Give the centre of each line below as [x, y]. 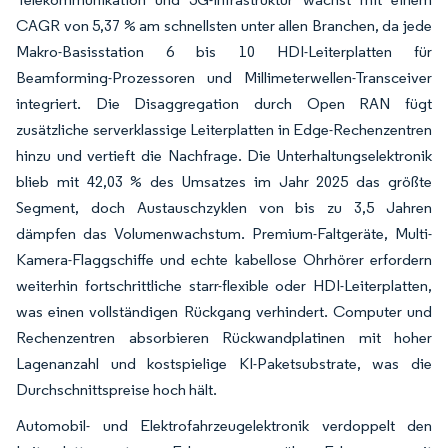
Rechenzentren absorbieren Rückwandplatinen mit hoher [224, 337]
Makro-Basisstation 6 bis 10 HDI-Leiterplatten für [224, 51]
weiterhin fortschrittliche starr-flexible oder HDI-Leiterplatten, [224, 285]
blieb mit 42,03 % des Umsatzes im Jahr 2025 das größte [224, 181]
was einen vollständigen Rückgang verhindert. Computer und [224, 311]
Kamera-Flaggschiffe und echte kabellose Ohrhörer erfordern [224, 259]
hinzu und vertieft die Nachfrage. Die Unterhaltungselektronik [224, 155]
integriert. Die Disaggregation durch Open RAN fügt [224, 103]
